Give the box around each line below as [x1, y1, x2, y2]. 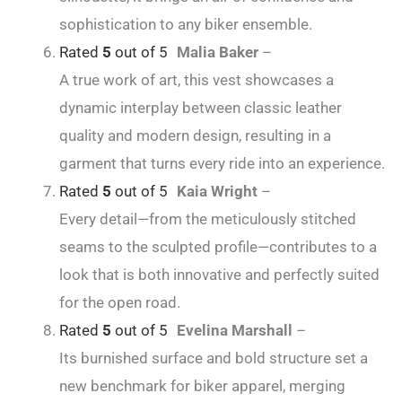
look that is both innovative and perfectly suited [59, 266, 380, 284]
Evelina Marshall [177, 321, 296, 340]
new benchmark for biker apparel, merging [59, 377, 345, 396]
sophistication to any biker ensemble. [59, 15, 312, 34]
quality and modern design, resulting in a [59, 127, 331, 145]
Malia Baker [177, 43, 262, 62]
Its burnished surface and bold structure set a [59, 349, 368, 368]
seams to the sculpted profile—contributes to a [59, 238, 377, 257]
